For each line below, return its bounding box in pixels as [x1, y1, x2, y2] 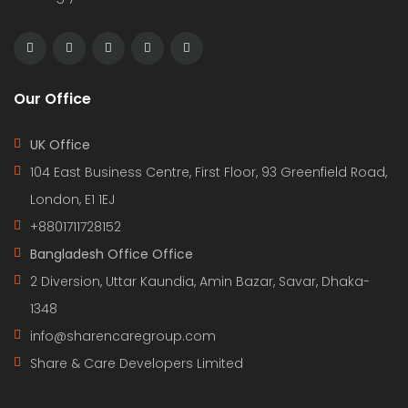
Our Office [14, 87, 91, 109]
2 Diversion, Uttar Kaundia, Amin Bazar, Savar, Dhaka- [30, 271, 370, 291]
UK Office [30, 135, 90, 154]
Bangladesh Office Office [30, 244, 193, 263]
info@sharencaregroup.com [30, 326, 216, 345]
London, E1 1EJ [30, 189, 115, 209]
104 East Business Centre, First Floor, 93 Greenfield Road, [30, 162, 387, 181]
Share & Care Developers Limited [30, 353, 243, 372]
